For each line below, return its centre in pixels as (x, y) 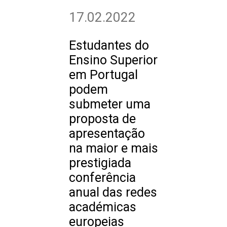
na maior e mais (113, 148)
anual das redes (113, 193)
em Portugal (103, 75)
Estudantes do (109, 46)
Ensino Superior (113, 60)
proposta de (102, 119)
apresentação (107, 134)
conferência (102, 178)
